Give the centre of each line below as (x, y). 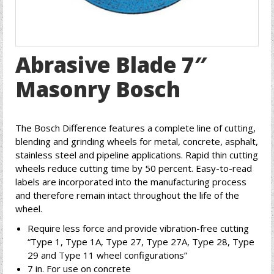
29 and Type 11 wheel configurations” (107, 255)
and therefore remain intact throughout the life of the (127, 195)
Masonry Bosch (98, 89)
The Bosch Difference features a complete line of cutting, (135, 128)
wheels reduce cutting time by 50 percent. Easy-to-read (134, 168)
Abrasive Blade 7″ (111, 65)
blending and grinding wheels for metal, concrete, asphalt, (137, 141)
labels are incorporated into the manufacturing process (131, 182)
